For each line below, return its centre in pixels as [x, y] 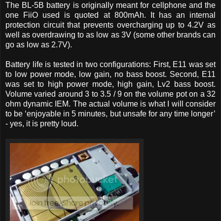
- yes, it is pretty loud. [42, 123]
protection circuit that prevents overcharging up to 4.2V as [110, 25]
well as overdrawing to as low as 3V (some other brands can [110, 35]
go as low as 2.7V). [39, 44]
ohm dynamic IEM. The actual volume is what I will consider [110, 104]
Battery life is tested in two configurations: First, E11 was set [110, 64]
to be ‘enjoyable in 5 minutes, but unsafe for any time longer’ [110, 113]
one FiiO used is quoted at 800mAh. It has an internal [110, 15]
